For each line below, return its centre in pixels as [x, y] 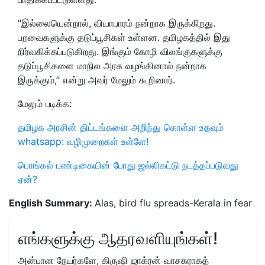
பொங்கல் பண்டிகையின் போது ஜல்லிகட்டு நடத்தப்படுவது [128, 165]
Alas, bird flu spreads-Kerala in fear [173, 203]
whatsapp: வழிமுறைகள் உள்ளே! [83, 141]
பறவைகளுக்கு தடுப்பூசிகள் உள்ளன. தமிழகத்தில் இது [124, 37]
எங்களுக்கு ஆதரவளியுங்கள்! [118, 238]
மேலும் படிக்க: [45, 103]
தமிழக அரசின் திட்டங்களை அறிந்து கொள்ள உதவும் [121, 127]
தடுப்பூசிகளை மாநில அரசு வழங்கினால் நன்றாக [112, 65]
